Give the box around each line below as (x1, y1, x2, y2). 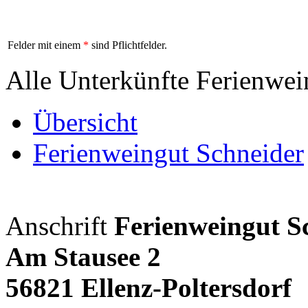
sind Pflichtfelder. (89, 39, 167, 52)
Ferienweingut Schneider (33, 138, 304, 168)
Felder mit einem (8, 39, 83, 52)
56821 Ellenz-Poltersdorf (5, 273, 291, 303)
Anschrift (5, 211, 107, 241)
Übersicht (33, 107, 137, 137)
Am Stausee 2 (5, 242, 161, 272)
